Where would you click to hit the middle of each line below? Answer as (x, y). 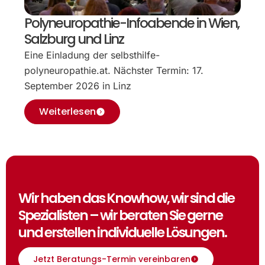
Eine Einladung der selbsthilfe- (92, 55)
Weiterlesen (68, 112)
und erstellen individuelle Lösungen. (123, 232)
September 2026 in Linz (78, 86)
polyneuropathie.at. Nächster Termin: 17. (114, 71)
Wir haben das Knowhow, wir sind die (127, 198)
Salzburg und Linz (74, 39)
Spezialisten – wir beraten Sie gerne (121, 215)
